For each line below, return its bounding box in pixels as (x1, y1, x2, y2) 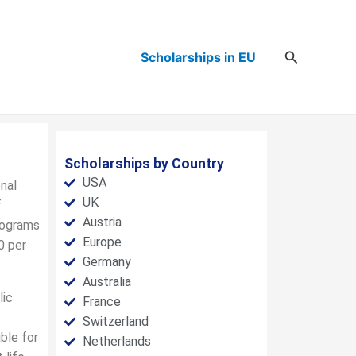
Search (283, 46, 331, 64)
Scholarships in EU (140, 49, 256, 65)
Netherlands (82, 334, 151, 349)
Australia (82, 274, 131, 289)
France (82, 294, 121, 309)
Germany (82, 254, 131, 269)
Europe (82, 234, 122, 250)
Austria (82, 215, 122, 230)
